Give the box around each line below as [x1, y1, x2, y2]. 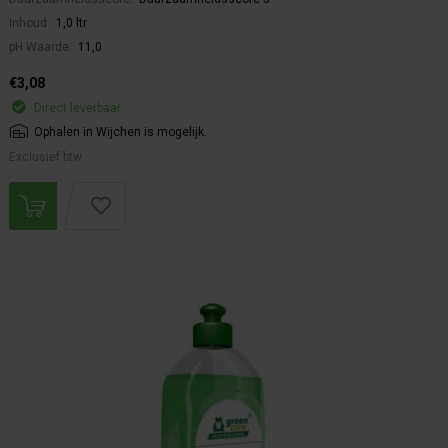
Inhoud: [9, 16, 53, 31]
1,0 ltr [56, 16, 87, 31]
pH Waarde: [9, 40, 75, 55]
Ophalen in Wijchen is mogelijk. [34, 125, 207, 140]
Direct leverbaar [34, 101, 121, 116]
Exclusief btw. [9, 150, 84, 165]
